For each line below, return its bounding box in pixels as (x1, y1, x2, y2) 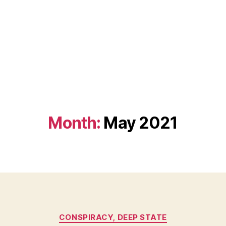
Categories (112, 207, 157, 218)
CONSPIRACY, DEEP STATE (59, 212, 167, 222)
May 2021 (103, 113, 178, 133)
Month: (48, 113, 101, 133)
